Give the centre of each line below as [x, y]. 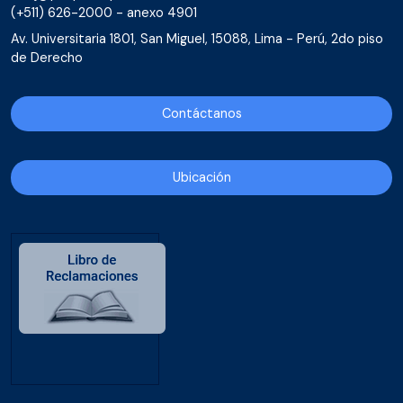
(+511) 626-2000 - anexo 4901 [104, 13]
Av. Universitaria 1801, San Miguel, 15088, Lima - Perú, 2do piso [197, 39]
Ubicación [201, 177]
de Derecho [47, 58]
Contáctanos [201, 113]
